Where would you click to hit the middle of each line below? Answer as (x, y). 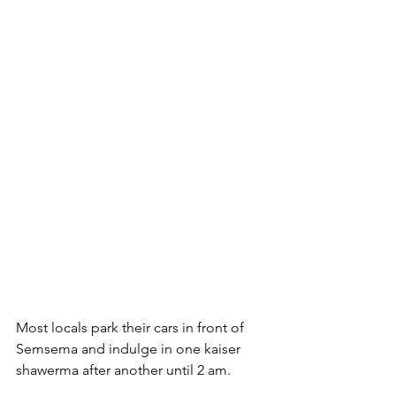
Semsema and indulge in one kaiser (130, 348)
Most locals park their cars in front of (132, 327)
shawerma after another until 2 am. (125, 369)
